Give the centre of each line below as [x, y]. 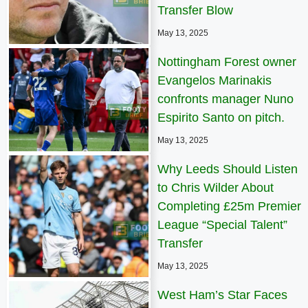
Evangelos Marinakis [214, 81]
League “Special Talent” [222, 225]
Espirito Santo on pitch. [221, 118]
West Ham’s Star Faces [222, 295]
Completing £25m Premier [229, 207]
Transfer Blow [195, 11]
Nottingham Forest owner [227, 62]
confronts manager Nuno [225, 99]
